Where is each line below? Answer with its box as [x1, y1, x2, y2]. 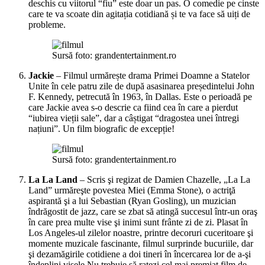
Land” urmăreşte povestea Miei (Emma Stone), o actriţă [28, 185, 235, 195]
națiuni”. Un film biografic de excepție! [28, 123, 174, 134]
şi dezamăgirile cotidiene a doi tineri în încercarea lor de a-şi [28, 248, 251, 259]
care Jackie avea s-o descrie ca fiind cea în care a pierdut [28, 102, 238, 112]
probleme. [28, 19, 66, 30]
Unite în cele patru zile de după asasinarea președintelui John [28, 80, 254, 91]
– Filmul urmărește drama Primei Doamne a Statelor [54, 70, 250, 80]
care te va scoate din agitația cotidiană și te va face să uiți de [28, 8, 250, 19]
